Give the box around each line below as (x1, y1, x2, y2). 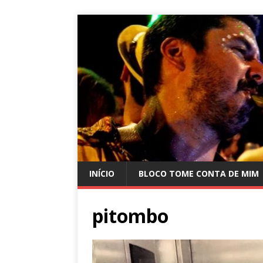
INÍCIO (89, 167, 114, 179)
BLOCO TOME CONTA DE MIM (139, 167, 259, 179)
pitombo (92, 203, 168, 228)
